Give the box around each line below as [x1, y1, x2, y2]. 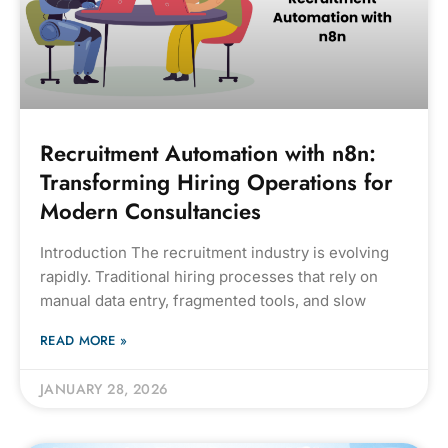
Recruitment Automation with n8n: [40, 137, 376, 169]
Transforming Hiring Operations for [40, 166, 393, 198]
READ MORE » [40, 331, 128, 350]
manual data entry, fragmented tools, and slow [40, 291, 366, 310]
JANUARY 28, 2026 [40, 379, 169, 399]
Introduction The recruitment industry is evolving [40, 243, 389, 262]
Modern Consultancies [40, 195, 261, 227]
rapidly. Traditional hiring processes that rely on [40, 267, 378, 286]
